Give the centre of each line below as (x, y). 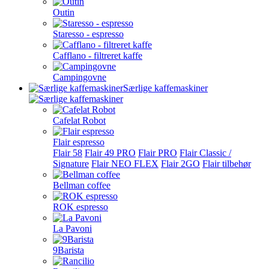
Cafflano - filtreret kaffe (98, 56)
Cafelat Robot (79, 120)
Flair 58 (68, 153)
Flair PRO (158, 153)
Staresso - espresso (88, 34)
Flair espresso (79, 142)
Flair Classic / (205, 153)
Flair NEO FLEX (125, 164)
